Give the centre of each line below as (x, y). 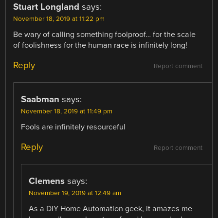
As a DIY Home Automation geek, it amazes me (111, 209)
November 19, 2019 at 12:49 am (75, 193)
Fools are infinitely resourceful (73, 127)
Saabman (40, 99)
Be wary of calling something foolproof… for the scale (105, 34)
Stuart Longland (46, 7)
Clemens (47, 181)
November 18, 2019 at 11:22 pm (59, 19)
